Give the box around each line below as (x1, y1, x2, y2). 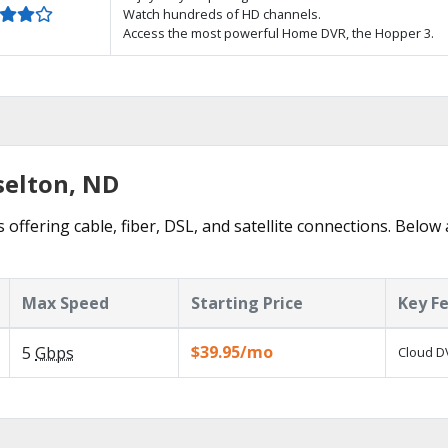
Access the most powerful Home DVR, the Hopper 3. (123, 24, 434, 42)
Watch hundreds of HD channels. (123, 5, 321, 23)
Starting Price (191, 292, 303, 314)
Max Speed (22, 292, 109, 314)
